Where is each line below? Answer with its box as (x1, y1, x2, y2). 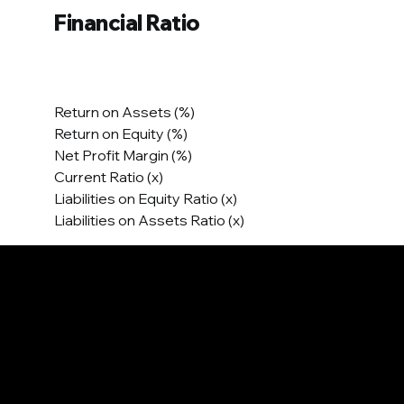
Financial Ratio (54, 9, 200, 37)
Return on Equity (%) (54, 124, 188, 143)
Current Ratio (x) (54, 168, 163, 187)
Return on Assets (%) (54, 103, 195, 122)
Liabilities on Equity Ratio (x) (54, 189, 237, 208)
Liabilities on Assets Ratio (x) (54, 211, 244, 230)
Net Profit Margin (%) (54, 146, 192, 165)
